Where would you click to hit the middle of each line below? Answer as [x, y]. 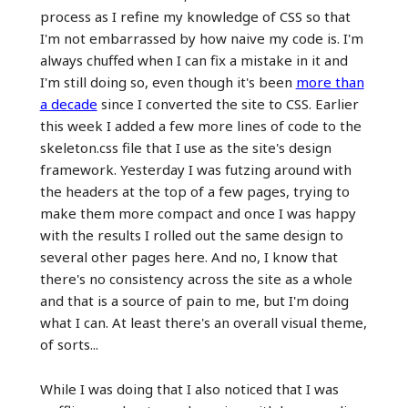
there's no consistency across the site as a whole [196, 278]
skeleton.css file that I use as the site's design [185, 147]
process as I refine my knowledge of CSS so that [195, 16]
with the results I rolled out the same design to [191, 235]
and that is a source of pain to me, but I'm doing [194, 300]
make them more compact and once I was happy [198, 213]
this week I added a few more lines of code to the [200, 125]
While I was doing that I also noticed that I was [189, 388]
